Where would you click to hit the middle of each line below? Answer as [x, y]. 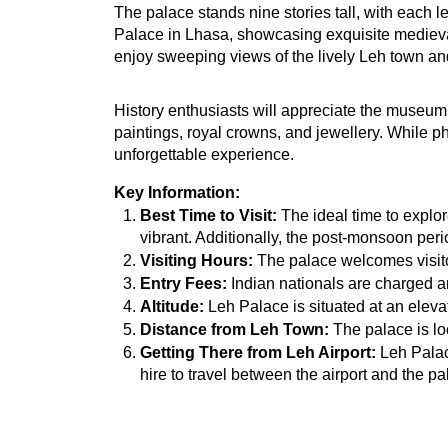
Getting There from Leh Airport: [257, 353]
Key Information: [177, 193]
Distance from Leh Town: [234, 330]
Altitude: [171, 307]
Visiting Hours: [196, 261]
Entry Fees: [183, 284]
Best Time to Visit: [208, 216]
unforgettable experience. [204, 155]
